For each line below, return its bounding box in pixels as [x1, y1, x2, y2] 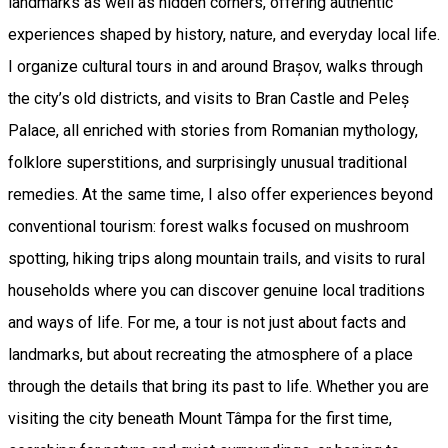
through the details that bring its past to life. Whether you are [8, 377, 429, 397]
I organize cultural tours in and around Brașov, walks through [8, 57, 423, 77]
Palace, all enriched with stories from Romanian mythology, [8, 121, 418, 141]
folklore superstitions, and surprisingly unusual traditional [8, 153, 407, 173]
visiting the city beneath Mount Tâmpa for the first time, [8, 409, 392, 429]
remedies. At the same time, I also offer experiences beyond [8, 185, 433, 205]
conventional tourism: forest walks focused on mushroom [8, 217, 409, 237]
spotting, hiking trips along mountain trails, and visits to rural [8, 249, 425, 269]
